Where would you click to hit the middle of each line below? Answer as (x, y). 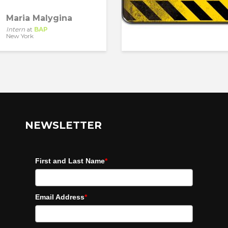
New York (20, 36)
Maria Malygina (39, 18)
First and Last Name (70, 161)
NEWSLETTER (63, 125)
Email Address (60, 197)
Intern (16, 29)
